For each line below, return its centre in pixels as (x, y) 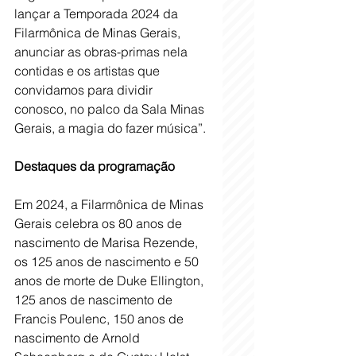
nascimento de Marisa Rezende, (108, 242)
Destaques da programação (95, 166)
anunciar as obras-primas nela (103, 51)
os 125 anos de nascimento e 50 (108, 261)
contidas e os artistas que (89, 70)
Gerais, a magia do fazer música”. (110, 128)
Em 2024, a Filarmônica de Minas (110, 204)
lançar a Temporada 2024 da (98, 13)
